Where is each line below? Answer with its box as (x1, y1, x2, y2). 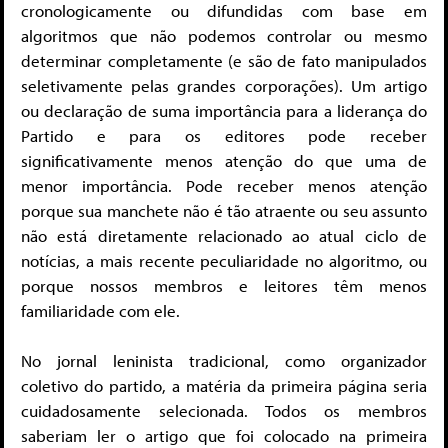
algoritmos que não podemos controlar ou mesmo (21, 24, 427, 46)
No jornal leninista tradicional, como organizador (21, 350, 427, 372)
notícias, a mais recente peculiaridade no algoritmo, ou (21, 249, 427, 271)
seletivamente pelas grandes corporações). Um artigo (21, 74, 427, 96)
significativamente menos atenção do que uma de (21, 149, 427, 171)
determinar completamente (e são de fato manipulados (21, 49, 427, 71)
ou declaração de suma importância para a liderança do (21, 99, 427, 121)
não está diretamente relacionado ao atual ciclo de (21, 224, 427, 246)
